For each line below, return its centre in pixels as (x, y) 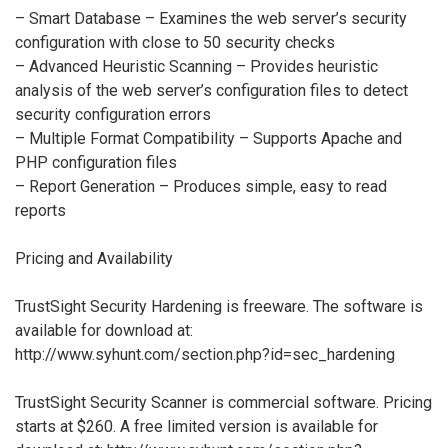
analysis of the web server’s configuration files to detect (211, 90)
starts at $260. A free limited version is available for (196, 426)
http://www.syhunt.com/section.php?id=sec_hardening (205, 354)
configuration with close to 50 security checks (175, 42)
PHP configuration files (96, 162)
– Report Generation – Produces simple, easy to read (201, 186)
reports (40, 210)
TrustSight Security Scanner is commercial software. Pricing (223, 402)
